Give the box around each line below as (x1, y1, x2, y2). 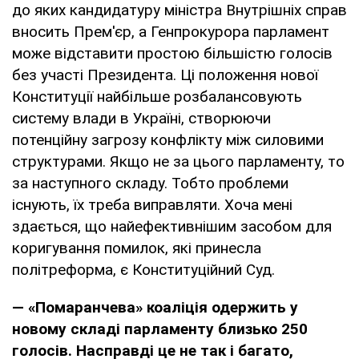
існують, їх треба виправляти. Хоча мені (12, 195, 292, 214)
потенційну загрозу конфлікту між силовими (12, 130, 324, 149)
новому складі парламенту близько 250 (12, 319, 308, 338)
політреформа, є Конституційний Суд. (12, 260, 275, 279)
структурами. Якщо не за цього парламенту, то (12, 151, 345, 171)
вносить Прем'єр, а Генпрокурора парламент (12, 22, 329, 41)
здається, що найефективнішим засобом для (12, 216, 332, 236)
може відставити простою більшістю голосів (12, 43, 333, 63)
